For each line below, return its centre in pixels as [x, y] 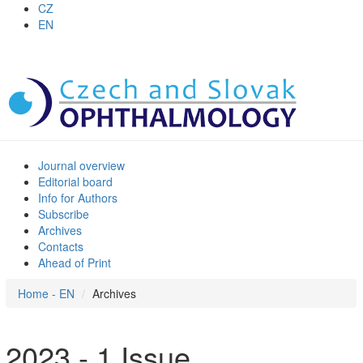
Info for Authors [78, 198]
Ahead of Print [75, 263]
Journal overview [81, 165]
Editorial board [75, 181]
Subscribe [64, 214]
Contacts [61, 246]
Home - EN [46, 293]
